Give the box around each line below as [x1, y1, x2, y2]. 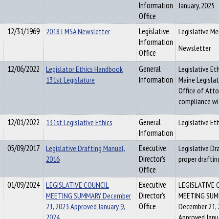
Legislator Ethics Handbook [46, 64, 123, 74]
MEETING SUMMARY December [46, 190, 131, 201]
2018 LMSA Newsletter [46, 26, 110, 37]
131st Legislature [46, 74, 95, 85]
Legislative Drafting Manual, [46, 143, 125, 153]
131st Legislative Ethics [46, 117, 112, 128]
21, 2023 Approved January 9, [46, 201, 125, 212]
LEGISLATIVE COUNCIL [46, 179, 109, 190]
